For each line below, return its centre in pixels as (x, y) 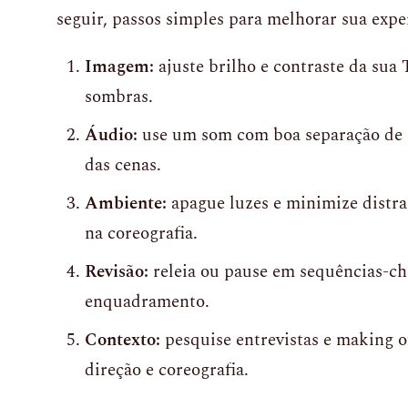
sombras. (119, 97)
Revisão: (117, 272)
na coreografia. (141, 234)
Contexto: (122, 340)
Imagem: (119, 67)
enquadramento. (147, 302)
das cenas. (123, 165)
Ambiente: (126, 204)
